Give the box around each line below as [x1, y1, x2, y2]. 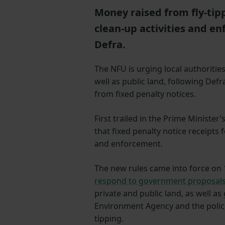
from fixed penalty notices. [94, 88, 196, 100]
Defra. [94, 38, 128, 52]
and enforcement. [94, 138, 163, 150]
